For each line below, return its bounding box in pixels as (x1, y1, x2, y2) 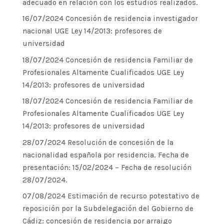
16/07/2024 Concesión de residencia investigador (22, 14, 198, 23)
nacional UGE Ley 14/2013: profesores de (22, 26, 162, 35)
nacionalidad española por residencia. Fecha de (22, 150, 189, 159)
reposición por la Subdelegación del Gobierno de (22, 204, 193, 213)
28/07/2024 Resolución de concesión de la (22, 137, 173, 147)
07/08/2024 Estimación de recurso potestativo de (22, 191, 199, 200)
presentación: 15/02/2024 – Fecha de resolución (22, 162, 191, 172)
